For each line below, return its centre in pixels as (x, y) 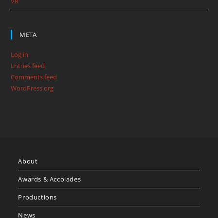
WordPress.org (32, 88)
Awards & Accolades (50, 179)
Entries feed (28, 66)
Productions (38, 197)
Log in (20, 55)
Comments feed (34, 77)
